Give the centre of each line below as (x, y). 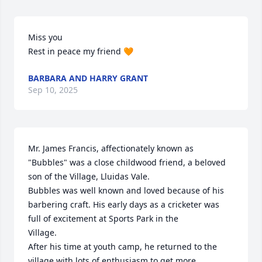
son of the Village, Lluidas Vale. (89, 177)
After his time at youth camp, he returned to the (123, 247)
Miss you (46, 37)
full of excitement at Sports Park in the (104, 219)
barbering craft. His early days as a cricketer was (124, 205)
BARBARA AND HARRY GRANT (88, 78)
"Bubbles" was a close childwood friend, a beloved (127, 163)
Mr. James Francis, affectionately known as (111, 149)
